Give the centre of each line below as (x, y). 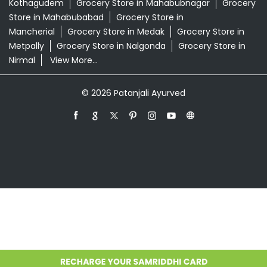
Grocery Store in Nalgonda (111, 46)
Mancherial (32, 31)
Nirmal (22, 60)
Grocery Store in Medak (116, 31)
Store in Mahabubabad (56, 17)
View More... (74, 60)
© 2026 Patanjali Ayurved (133, 93)
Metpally (27, 46)
